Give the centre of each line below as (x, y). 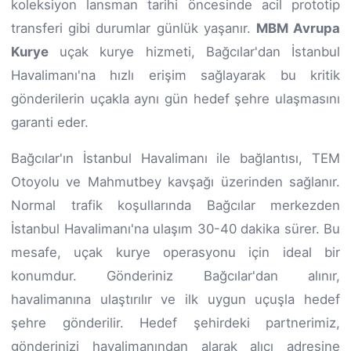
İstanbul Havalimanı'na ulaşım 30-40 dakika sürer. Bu (175, 228)
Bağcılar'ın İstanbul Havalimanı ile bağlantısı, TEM (175, 158)
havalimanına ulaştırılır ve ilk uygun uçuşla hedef (175, 299)
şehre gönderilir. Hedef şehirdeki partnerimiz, (175, 322)
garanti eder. (50, 122)
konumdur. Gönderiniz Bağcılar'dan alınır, (175, 275)
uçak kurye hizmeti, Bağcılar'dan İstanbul (194, 51)
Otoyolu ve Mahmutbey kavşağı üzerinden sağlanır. (175, 181)
